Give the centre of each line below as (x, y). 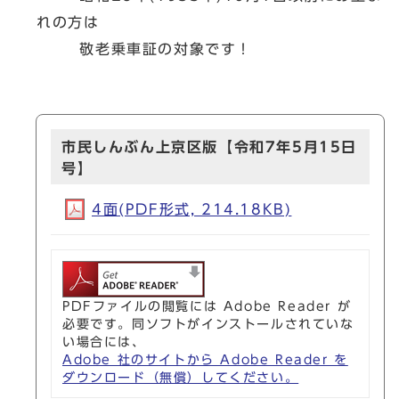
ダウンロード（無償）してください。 (181, 378)
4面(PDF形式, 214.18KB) (192, 209)
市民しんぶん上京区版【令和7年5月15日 (210, 147)
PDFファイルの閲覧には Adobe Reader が (207, 306)
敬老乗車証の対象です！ (144, 49)
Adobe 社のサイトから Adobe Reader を (205, 360)
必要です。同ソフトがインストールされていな (208, 324)
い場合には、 (104, 342)
